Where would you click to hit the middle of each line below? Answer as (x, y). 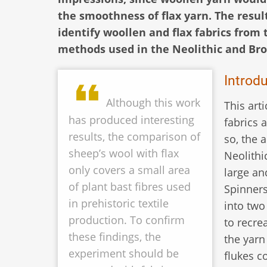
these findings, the (115, 237)
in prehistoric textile (119, 204)
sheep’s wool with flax (124, 153)
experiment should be (124, 254)
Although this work (153, 103)
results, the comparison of (134, 137)
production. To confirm (127, 220)
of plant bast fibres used (130, 187)
